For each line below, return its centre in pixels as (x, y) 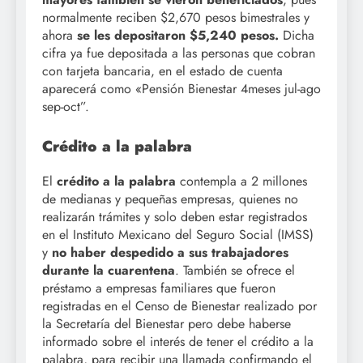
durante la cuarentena (109, 270)
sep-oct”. (66, 107)
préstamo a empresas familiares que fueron (159, 288)
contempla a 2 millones (241, 181)
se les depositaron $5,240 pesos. (178, 36)
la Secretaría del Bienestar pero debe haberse (167, 323)
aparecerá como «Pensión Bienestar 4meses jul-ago (181, 89)
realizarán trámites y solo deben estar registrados (175, 216)
